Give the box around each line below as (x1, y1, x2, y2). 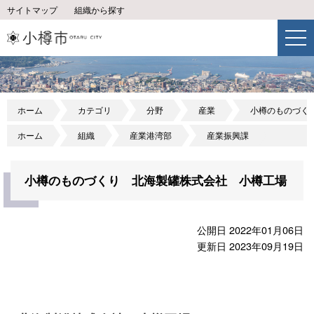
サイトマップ (7, 4, 57, 15)
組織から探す (74, 4, 125, 15)
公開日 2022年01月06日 (197, 222, 303, 238)
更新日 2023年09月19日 (197, 238, 303, 254)
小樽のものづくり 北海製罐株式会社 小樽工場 (25, 172, 287, 189)
